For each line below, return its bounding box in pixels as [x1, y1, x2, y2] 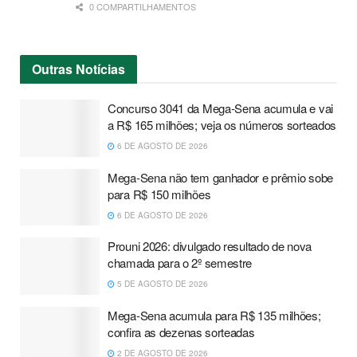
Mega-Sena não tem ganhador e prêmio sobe [108, 168, 333, 186]
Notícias [73, 60, 125, 79]
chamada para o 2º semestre [108, 254, 253, 272]
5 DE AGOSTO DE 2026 [115, 278, 208, 290]
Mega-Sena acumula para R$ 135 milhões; [108, 306, 321, 324]
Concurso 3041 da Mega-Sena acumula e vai [108, 100, 333, 117]
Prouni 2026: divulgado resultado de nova [108, 237, 312, 255]
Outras [32, 60, 73, 79]
